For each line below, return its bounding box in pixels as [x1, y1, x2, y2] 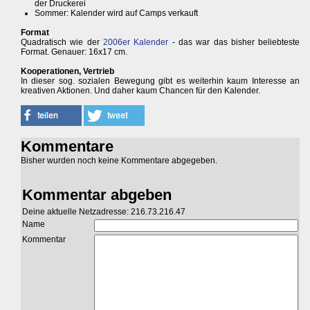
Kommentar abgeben [22, 186, 172, 204]
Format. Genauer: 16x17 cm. [21, 47, 127, 57]
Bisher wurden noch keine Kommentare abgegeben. [21, 156, 217, 166]
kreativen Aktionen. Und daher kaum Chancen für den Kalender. [21, 86, 260, 96]
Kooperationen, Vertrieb [21, 66, 114, 77]
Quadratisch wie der [21, 37, 103, 48]
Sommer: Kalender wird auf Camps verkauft [35, 8, 198, 19]
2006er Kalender [102, 37, 169, 48]
